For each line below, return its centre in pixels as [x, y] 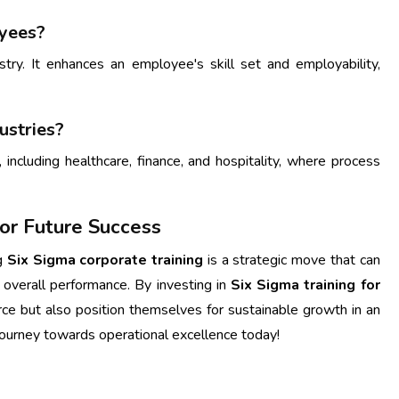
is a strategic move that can [292, 260]
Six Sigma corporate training [105, 260]
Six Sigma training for [305, 285]
